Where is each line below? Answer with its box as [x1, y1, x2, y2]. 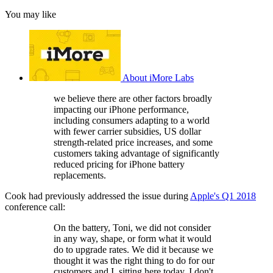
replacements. [54, 169, 106, 180]
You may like [5, 9, 56, 19]
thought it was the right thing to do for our [54, 255, 214, 266]
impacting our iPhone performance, [54, 104, 189, 115]
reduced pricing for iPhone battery [54, 158, 185, 169]
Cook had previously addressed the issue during [5, 190, 190, 201]
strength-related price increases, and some [54, 136, 213, 147]
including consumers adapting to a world [54, 115, 210, 126]
